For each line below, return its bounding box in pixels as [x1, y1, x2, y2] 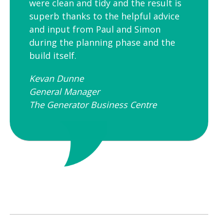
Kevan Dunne [29, 73, 84, 84]
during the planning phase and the [29, 36, 175, 48]
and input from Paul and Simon [29, 23, 161, 35]
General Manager [29, 86, 100, 97]
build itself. [29, 50, 76, 61]
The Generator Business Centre [29, 99, 157, 110]
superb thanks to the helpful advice [29, 10, 180, 22]
